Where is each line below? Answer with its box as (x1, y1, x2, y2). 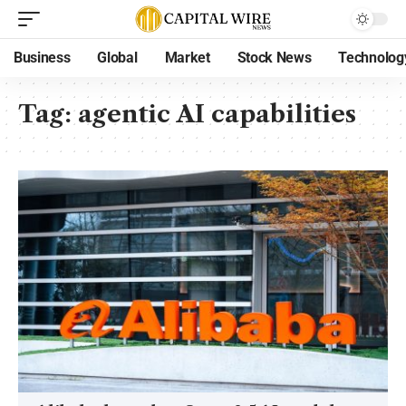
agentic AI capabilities (78, 100, 356, 129)
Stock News (237, 49, 312, 66)
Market (164, 49, 210, 66)
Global (97, 49, 138, 66)
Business (14, 49, 71, 66)
